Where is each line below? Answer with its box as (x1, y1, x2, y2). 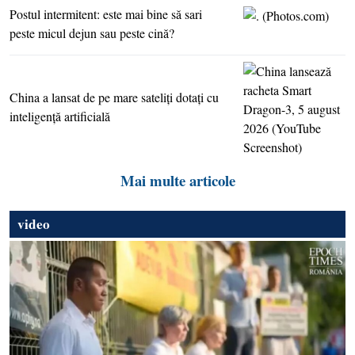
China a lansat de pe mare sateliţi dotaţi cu (10, 89, 219, 106)
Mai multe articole (120, 170, 235, 192)
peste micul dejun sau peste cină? (10, 25, 174, 42)
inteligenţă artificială (10, 108, 110, 125)
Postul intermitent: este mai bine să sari (10, 6, 202, 23)
